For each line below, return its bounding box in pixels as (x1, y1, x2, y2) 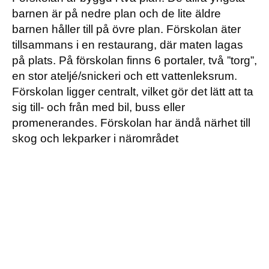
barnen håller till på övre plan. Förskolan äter (12, 23, 241, 35)
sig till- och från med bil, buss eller (12, 101, 185, 113)
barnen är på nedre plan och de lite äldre (12, 7, 221, 20)
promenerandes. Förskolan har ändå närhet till (12, 116, 250, 129)
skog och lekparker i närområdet (12, 132, 178, 145)
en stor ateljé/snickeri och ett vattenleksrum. (12, 70, 237, 82)
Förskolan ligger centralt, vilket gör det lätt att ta (12, 85, 253, 98)
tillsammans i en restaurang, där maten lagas (12, 38, 243, 51)
